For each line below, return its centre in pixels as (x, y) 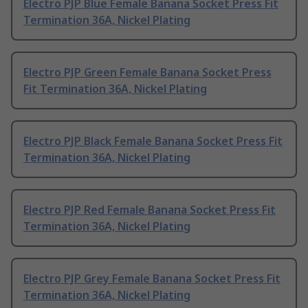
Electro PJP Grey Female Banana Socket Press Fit (152, 279)
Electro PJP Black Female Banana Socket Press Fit (153, 141)
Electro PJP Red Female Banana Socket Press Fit (150, 210)
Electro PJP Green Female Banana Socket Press (147, 73)
